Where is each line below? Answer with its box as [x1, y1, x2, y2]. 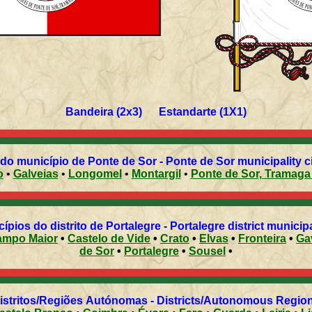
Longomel [68, 167, 122, 180]
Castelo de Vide [68, 232, 150, 244]
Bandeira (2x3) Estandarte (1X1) [65, 105, 247, 118]
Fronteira [238, 232, 286, 244]
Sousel [189, 244, 226, 257]
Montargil [131, 167, 181, 180]
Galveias [13, 167, 58, 180]
